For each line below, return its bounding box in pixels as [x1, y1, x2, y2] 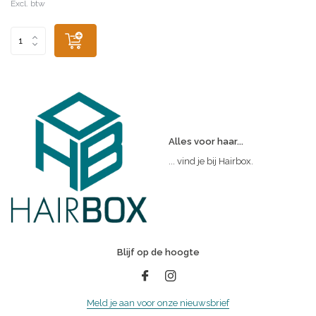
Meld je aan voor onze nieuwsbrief [87, 298, 229, 309]
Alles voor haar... [169, 136, 243, 147]
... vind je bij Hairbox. [169, 156, 253, 167]
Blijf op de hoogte [116, 247, 200, 258]
